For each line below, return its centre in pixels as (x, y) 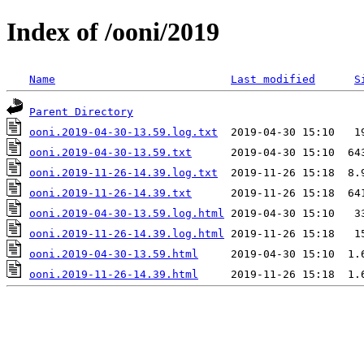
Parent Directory (81, 111)
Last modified (273, 79)
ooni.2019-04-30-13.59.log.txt (123, 132)
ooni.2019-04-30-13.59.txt (110, 152)
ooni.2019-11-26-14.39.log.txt (123, 172)
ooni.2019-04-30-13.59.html (114, 253)
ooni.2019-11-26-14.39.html (114, 274)
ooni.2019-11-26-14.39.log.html (127, 233)
